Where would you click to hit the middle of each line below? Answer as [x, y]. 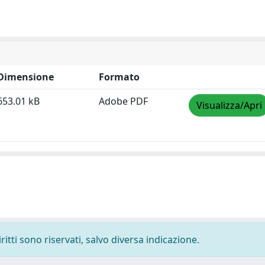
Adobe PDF [123, 101]
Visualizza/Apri [229, 105]
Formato [119, 77]
